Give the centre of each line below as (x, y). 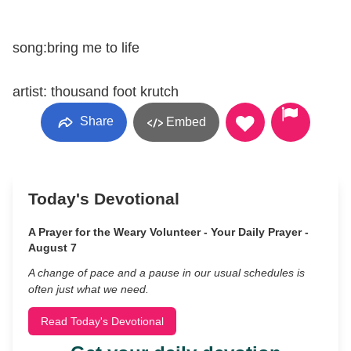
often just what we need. (89, 289)
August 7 (52, 248)
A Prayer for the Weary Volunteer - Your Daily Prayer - (168, 232)
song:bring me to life (76, 48)
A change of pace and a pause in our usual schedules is (166, 273)
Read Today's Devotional (102, 321)
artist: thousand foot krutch (96, 92)
